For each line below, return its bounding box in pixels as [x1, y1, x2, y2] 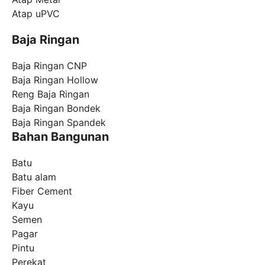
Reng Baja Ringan [12, 88, 89, 100]
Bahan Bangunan [12, 129, 109, 144]
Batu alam [12, 170, 56, 183]
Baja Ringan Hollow [12, 73, 98, 86]
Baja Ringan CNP [12, 59, 87, 72]
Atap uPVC [12, 7, 60, 20]
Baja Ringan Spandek [12, 116, 106, 128]
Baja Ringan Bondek [12, 102, 101, 114]
